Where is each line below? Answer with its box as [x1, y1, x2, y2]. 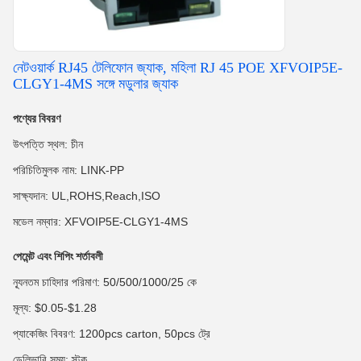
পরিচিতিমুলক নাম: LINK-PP [13, 164, 124, 176]
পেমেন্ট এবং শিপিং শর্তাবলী [13, 250, 103, 263]
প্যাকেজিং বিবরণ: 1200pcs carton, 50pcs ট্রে [13, 327, 210, 340]
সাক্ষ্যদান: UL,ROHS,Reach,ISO [13, 189, 160, 202]
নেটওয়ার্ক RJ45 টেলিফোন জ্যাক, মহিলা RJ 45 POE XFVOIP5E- [13, 60, 342, 76]
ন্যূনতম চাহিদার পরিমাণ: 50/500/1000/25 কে [13, 276, 197, 288]
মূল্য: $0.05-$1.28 [13, 301, 97, 314]
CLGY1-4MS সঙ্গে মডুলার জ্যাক [13, 76, 178, 92]
